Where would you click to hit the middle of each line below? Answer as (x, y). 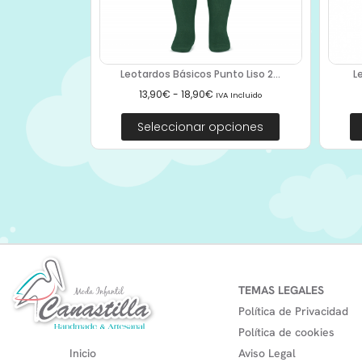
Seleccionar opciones (201, 127)
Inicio (83, 353)
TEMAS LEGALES (281, 290)
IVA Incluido (239, 95)
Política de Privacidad (293, 311)
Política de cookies (286, 333)
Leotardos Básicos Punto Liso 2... (201, 74)
